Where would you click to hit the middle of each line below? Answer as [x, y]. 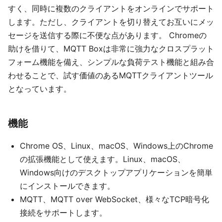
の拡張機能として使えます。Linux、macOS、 [103, 159]
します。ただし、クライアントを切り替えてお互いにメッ [111, 22]
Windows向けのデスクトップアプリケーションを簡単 [116, 173]
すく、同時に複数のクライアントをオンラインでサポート [111, 9]
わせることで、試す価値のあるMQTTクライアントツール [111, 76]
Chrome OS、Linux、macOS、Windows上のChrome [116, 146]
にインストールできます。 [67, 186]
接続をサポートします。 [63, 213]
